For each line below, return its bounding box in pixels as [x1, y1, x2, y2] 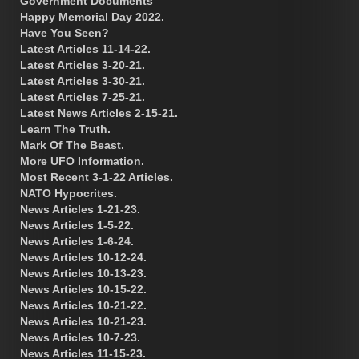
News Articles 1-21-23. [20, 202, 140, 216]
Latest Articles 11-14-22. [20, 42, 151, 55]
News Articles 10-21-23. [20, 314, 147, 328]
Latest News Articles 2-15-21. [20, 106, 178, 119]
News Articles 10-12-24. [20, 250, 147, 264]
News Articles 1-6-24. [20, 234, 134, 248]
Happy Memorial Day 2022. [20, 10, 164, 23]
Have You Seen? [20, 26, 109, 39]
